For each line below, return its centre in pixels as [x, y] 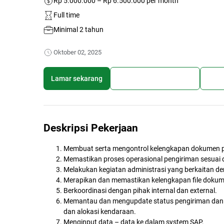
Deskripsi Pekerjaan [91, 128]
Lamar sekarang [77, 78]
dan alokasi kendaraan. [100, 211]
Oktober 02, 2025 [77, 52]
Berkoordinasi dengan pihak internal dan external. [140, 190]
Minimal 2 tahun [78, 29]
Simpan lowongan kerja [155, 78]
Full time [66, 15]
